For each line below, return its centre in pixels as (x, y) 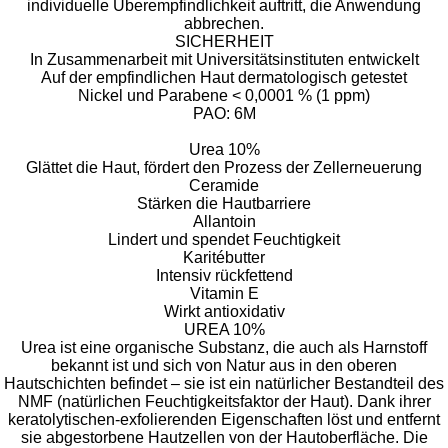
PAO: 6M (224, 113)
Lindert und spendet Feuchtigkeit (224, 239)
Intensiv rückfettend (224, 275)
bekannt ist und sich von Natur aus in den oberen (224, 365)
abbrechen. (224, 23)
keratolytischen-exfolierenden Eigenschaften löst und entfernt (224, 419)
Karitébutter (224, 257)
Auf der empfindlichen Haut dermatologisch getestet (224, 77)
